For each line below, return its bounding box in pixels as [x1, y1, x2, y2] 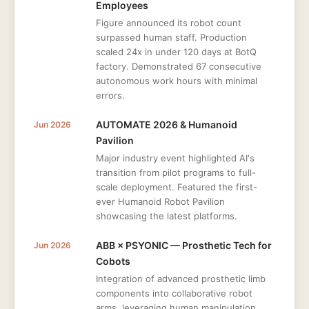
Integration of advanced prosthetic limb [96, 273, 266, 284]
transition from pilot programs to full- [96, 167, 256, 178]
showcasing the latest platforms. [96, 210, 237, 221]
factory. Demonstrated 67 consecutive [96, 61, 261, 72]
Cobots [96, 255, 130, 267]
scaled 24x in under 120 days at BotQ [96, 46, 257, 57]
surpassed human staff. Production [96, 32, 247, 43]
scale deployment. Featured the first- [96, 181, 257, 192]
